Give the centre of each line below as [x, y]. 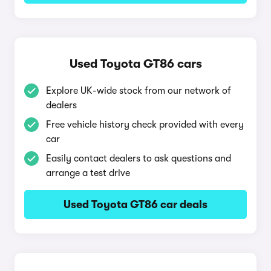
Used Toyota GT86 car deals [135, 204]
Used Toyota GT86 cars [135, 64]
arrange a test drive [88, 173]
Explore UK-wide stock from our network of [139, 91]
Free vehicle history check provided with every [145, 125]
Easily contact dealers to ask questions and [139, 158]
